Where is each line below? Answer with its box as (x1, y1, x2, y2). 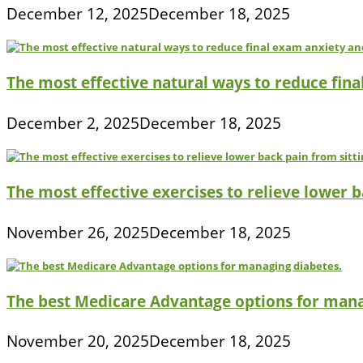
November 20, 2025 (6, 330, 149, 352)
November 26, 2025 (6, 220, 149, 243)
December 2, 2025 (6, 111, 139, 134)
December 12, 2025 (6, 2, 148, 24)
